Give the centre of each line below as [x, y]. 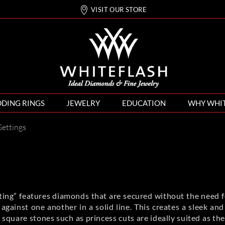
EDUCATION [144, 103]
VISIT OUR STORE [119, 10]
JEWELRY [83, 103]
